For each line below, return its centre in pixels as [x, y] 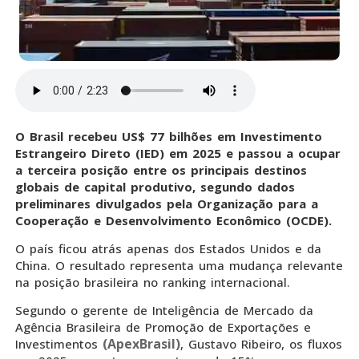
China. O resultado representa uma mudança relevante [179, 266]
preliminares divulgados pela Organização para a [167, 203]
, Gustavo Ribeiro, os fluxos [261, 344]
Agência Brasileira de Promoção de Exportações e [163, 327]
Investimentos [59, 344]
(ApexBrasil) [141, 344]
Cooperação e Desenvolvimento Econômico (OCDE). [173, 220]
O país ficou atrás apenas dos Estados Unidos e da [168, 249]
